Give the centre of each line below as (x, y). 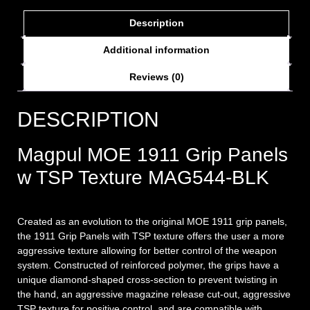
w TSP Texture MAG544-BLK (143, 178)
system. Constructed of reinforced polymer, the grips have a (148, 265)
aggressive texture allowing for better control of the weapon (147, 251)
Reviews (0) (156, 77)
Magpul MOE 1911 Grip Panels (153, 155)
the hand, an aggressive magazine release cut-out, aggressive (154, 294)
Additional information (156, 50)
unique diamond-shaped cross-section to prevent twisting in (147, 280)
